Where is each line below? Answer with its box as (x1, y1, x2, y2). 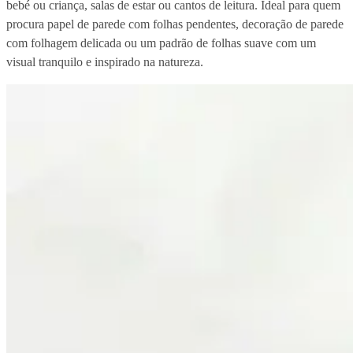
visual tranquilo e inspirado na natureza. (6, 54, 203, 69)
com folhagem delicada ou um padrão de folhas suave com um (6, 35, 316, 50)
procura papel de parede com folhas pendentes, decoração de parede (6, 17, 344, 31)
